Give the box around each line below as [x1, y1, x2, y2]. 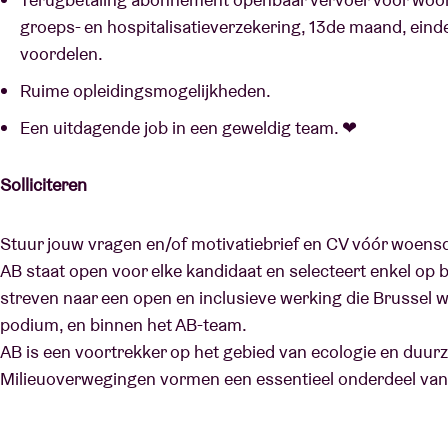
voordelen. [20, 42, 107, 66]
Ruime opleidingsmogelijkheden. [20, 79, 275, 103]
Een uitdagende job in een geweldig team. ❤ [20, 116, 361, 140]
